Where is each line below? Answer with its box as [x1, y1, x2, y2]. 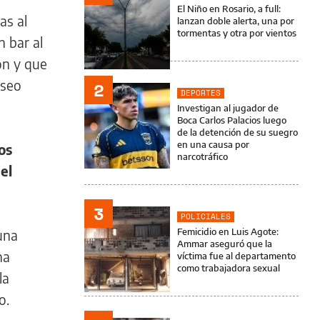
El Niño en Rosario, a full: [177, 3, 281, 14]
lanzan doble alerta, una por [177, 15, 294, 26]
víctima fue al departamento [177, 250, 296, 261]
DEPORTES [181, 87, 221, 99]
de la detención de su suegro [177, 126, 298, 138]
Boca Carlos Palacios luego [177, 114, 286, 126]
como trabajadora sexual [177, 262, 280, 274]
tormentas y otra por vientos [177, 27, 296, 39]
